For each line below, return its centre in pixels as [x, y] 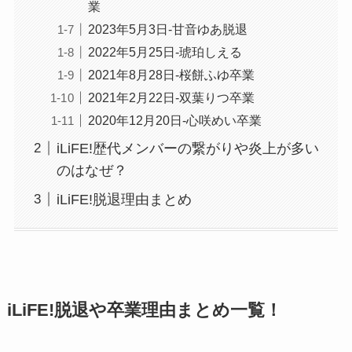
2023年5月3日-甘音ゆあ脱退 [167, 29]
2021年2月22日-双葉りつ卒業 [171, 97]
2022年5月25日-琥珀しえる [165, 51]
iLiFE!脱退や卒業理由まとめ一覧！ [144, 311]
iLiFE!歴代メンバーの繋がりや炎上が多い [187, 148]
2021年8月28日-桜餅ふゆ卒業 [171, 74]
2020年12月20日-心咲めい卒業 [174, 120]
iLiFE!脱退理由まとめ [124, 199]
